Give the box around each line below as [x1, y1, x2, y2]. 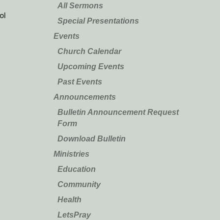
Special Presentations [57, 16, 139, 25]
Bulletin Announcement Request [57, 108, 179, 116]
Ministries [53, 149, 89, 158]
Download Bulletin [57, 134, 126, 143]
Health [57, 195, 82, 204]
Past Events [57, 77, 102, 86]
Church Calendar [57, 47, 121, 55]
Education [57, 165, 96, 173]
